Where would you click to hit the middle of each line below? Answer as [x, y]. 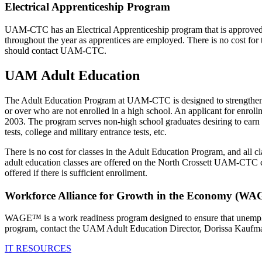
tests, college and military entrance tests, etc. [86, 132]
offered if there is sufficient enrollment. [76, 173]
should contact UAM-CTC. [56, 51]
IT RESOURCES [38, 249]
